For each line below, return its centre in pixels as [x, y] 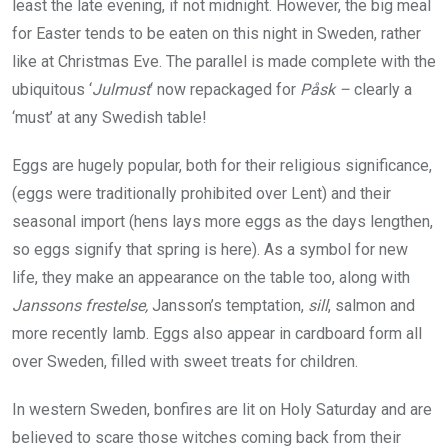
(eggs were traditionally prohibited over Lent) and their [201, 193]
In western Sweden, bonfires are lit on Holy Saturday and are [222, 409]
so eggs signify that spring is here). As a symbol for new [210, 249]
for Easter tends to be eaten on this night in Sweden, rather [216, 33]
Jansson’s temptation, [228, 305]
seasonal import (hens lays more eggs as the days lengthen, [222, 221]
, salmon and [371, 305]
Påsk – [325, 89]
